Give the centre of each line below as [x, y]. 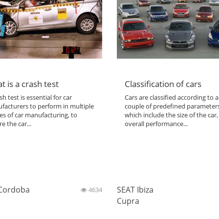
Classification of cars [163, 83]
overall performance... [156, 123]
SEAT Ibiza [135, 190]
